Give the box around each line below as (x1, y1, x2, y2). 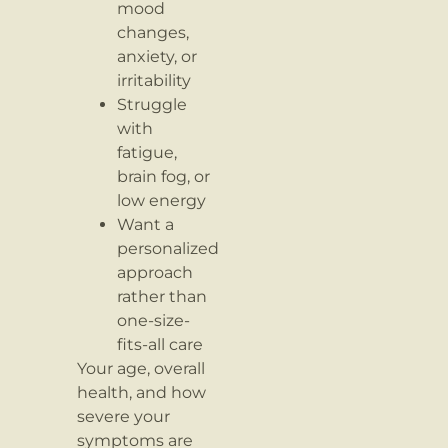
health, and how (77, 383, 207, 403)
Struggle (117, 95, 188, 115)
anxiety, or (117, 47, 198, 67)
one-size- (117, 311, 191, 331)
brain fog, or (117, 167, 211, 187)
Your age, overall (77, 359, 206, 379)
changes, (117, 23, 190, 43)
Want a (117, 215, 175, 235)
